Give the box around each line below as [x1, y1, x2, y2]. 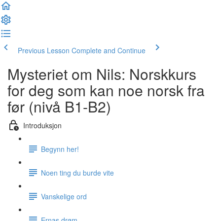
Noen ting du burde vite [41, 167, 114, 178]
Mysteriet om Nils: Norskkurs [7, 63, 196, 84]
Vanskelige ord [41, 191, 87, 201]
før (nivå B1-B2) [7, 96, 111, 117]
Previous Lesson [18, 45, 70, 55]
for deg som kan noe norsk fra [7, 79, 205, 101]
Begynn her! [41, 144, 79, 154]
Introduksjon [23, 120, 62, 130]
